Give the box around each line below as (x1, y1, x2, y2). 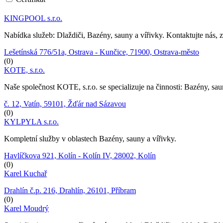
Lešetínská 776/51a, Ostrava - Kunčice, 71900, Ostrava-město (4, 47, 199, 56)
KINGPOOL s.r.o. (4, 13, 62, 22)
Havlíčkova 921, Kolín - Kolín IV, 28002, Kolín (4, 151, 156, 160)
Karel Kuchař (4, 169, 47, 178)
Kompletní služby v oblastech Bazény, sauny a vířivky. (4, 134, 176, 143)
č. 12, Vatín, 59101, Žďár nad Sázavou (4, 99, 126, 108)
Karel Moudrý (4, 204, 49, 213)
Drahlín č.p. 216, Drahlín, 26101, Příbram (4, 186, 136, 195)
